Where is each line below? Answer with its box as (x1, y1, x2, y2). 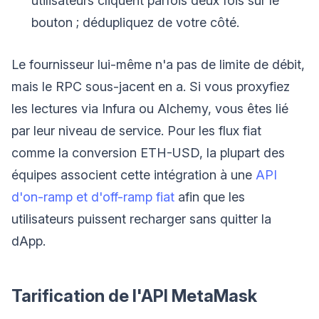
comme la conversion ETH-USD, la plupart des (11, 145, 285, 160)
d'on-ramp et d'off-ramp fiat (11, 189, 174, 204)
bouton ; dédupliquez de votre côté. (31, 14, 239, 30)
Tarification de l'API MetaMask (11, 285, 257, 306)
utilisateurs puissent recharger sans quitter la (11, 211, 271, 226)
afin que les (174, 189, 245, 204)
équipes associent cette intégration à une (11, 167, 256, 182)
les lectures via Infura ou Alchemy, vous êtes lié (11, 100, 288, 116)
